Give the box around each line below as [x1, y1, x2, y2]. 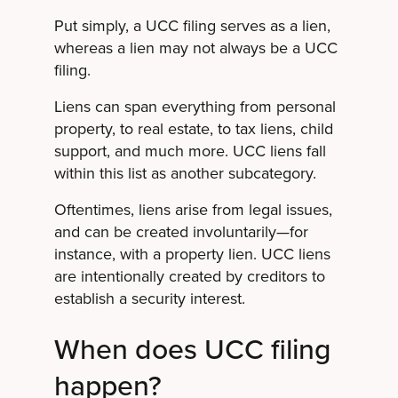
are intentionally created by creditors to [53, 265, 325, 287]
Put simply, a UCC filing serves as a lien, [53, 14, 330, 36]
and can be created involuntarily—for [53, 220, 308, 243]
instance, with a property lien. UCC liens [53, 243, 330, 265]
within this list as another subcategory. [53, 162, 316, 184]
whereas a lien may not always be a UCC [53, 36, 338, 59]
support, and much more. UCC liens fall [53, 139, 326, 162]
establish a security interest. [53, 287, 245, 309]
